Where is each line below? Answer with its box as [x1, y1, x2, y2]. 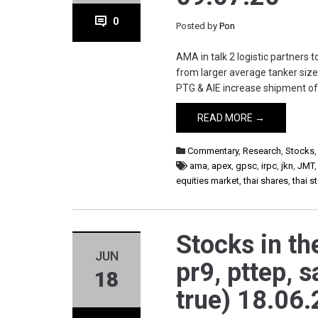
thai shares [243, 175, 289, 186]
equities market [176, 175, 240, 186]
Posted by [176, 21, 220, 31]
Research [243, 146, 282, 156]
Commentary [187, 146, 239, 156]
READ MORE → [197, 112, 265, 124]
